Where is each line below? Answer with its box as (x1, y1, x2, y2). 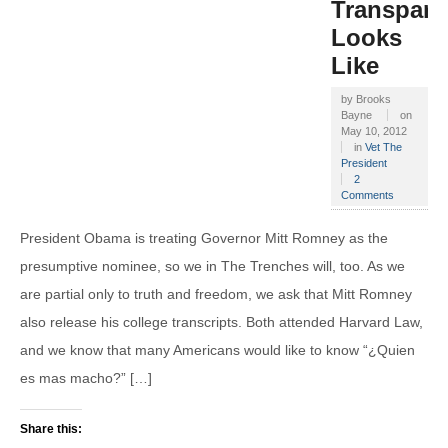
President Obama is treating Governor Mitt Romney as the (20, 230, 388, 247)
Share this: (20, 421, 82, 436)
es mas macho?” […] (20, 370, 152, 387)
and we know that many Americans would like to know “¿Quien (20, 342, 415, 359)
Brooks (356, 92, 391, 105)
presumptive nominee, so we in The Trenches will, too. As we (20, 258, 405, 275)
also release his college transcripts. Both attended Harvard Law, (20, 314, 423, 331)
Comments (341, 188, 394, 201)
